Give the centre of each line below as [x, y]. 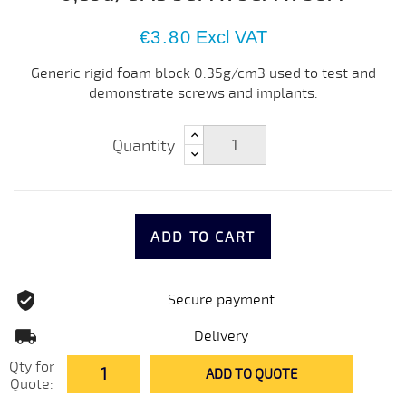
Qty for [32, 367]
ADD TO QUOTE [251, 375]
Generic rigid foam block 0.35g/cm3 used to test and [203, 74]
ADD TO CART [203, 238]
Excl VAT [231, 38]
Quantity [144, 146]
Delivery [221, 337]
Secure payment [221, 300]
